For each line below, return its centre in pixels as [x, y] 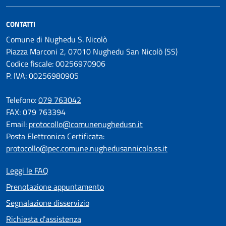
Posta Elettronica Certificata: [55, 136]
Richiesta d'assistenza [44, 219]
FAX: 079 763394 [36, 112]
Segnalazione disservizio [48, 203]
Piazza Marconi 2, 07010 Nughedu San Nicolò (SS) [92, 51]
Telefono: [22, 100]
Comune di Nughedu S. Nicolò [56, 39]
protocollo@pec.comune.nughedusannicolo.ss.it [87, 148]
